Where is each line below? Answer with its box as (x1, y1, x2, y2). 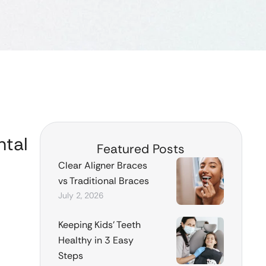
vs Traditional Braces (58, 174, 149, 187)
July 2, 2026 (58, 189, 103, 201)
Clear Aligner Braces (58, 159, 147, 172)
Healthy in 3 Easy (58, 233, 134, 246)
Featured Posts (97, 140, 185, 157)
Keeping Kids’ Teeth (58, 218, 141, 231)
